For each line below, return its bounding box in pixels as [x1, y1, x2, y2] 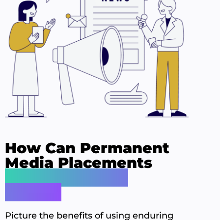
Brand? [5, 183, 61, 202]
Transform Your [5, 168, 128, 187]
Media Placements [5, 154, 152, 172]
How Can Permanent [5, 139, 169, 158]
